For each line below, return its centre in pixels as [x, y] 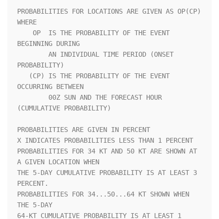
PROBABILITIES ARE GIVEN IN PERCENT [84, 130]
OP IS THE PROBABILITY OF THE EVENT [25, 33]
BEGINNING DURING [72, 44]
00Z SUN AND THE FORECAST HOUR [33, 98]
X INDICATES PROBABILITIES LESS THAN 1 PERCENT [105, 141]
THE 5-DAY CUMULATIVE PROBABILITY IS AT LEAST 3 [107, 173]
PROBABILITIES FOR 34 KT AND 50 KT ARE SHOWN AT [107, 151]
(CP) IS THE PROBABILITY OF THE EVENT [23, 76]
